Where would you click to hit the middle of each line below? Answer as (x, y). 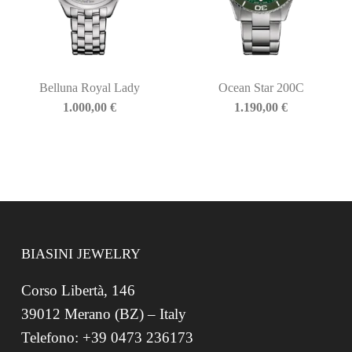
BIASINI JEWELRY (81, 254)
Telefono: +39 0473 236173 (107, 338)
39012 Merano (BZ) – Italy (103, 314)
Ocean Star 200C (261, 88)
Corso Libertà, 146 (78, 291)
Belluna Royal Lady (89, 88)
